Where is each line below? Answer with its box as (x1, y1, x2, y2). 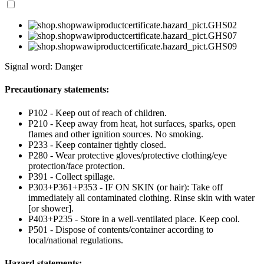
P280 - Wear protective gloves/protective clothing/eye (28, 150, 227, 160)
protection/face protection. (28, 160, 125, 171)
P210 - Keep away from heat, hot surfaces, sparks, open (28, 118, 236, 128)
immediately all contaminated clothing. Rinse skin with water (28, 192, 255, 203)
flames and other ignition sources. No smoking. (28, 128, 203, 139)
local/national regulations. (28, 235, 123, 245)
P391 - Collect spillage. (28, 171, 115, 181)
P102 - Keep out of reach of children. (28, 107, 167, 118)
